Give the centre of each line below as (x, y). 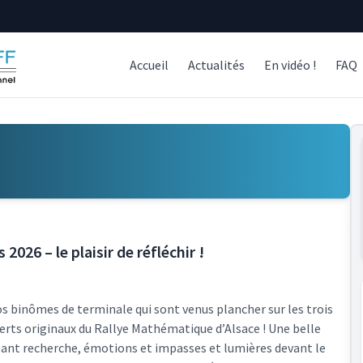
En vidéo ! (290, 65)
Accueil (149, 65)
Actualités (216, 65)
